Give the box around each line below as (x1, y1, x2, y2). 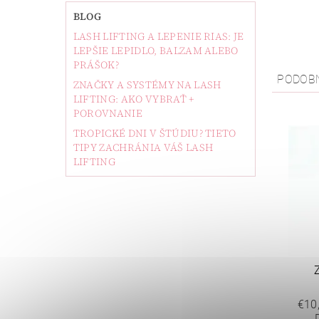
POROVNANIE (73, 106, 142, 121)
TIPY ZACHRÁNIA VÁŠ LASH (73, 140, 214, 155)
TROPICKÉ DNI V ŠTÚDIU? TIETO (73, 126, 236, 141)
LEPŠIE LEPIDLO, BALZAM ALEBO (73, 43, 239, 58)
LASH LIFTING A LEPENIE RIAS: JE (73, 29, 244, 44)
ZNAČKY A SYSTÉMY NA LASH (73, 78, 221, 93)
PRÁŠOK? (73, 58, 120, 73)
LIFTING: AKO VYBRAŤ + (73, 92, 194, 107)
